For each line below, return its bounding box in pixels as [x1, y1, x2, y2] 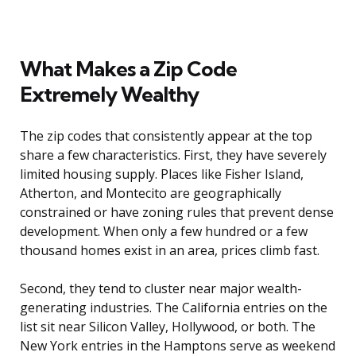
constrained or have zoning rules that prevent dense [20, 203, 334, 222]
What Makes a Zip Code [20, 56, 237, 83]
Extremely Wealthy [20, 81, 199, 108]
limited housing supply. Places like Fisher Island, [20, 165, 304, 184]
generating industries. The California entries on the [20, 299, 327, 317]
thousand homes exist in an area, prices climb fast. [20, 242, 319, 260]
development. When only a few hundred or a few [20, 222, 308, 241]
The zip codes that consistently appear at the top [20, 127, 312, 145]
